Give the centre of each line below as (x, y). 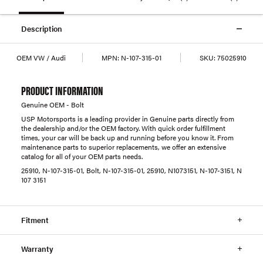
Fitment (35, 220)
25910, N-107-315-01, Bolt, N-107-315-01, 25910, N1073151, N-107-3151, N (131, 170)
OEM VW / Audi (41, 57)
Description (42, 28)
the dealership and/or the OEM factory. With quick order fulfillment (123, 128)
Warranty (37, 248)
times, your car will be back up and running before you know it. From (127, 137)
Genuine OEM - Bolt (53, 104)
